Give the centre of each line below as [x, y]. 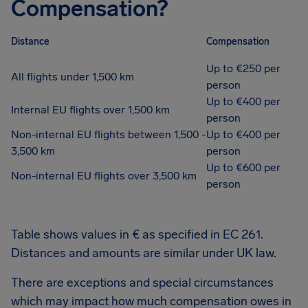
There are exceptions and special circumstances [142, 283]
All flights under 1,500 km [73, 77]
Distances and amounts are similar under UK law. [144, 253]
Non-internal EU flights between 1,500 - [108, 134]
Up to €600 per [243, 167]
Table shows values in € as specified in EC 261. [137, 234]
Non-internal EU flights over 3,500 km [104, 176]
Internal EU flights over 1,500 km [90, 110]
